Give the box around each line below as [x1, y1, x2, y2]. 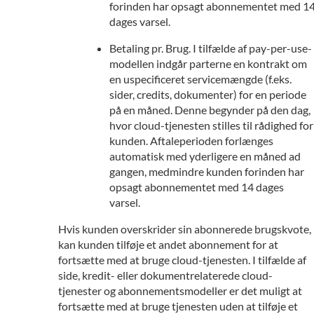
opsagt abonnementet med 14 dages [109, 180, 284, 193]
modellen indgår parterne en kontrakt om [109, 57, 307, 70]
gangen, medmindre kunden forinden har [109, 165, 304, 178]
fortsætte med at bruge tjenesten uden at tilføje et [58, 299, 298, 313]
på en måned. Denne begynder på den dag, [109, 103, 310, 116]
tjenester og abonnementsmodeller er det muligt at [58, 284, 302, 297]
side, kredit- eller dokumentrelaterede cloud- [58, 268, 273, 282]
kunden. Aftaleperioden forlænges [109, 134, 273, 147]
